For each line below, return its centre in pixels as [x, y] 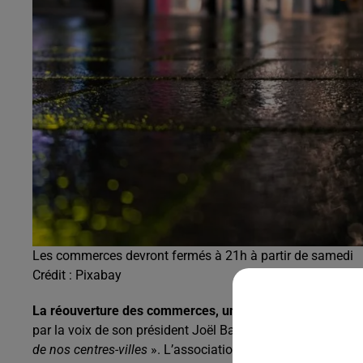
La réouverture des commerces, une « [145, 310]
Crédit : [54, 275]
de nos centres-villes [90, 349]
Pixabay [98, 275]
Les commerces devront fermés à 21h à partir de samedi [193, 255]
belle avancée [295, 310]
